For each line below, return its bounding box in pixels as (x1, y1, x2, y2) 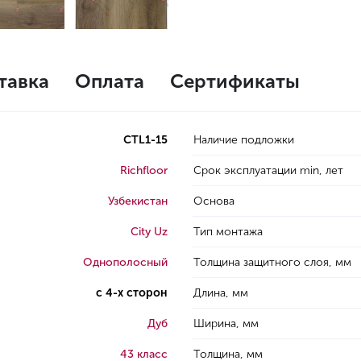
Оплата (75, 69, 144, 93)
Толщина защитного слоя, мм (193, 255, 351, 269)
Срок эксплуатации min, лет (193, 164, 343, 177)
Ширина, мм (193, 317, 259, 330)
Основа (193, 194, 234, 208)
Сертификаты (170, 69, 300, 93)
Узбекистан (108, 194, 168, 208)
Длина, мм (193, 286, 248, 300)
